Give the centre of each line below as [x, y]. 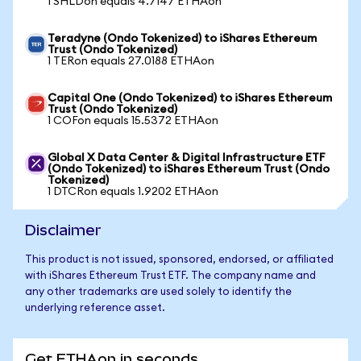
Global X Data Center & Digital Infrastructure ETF [187, 158]
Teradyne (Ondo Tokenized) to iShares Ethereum [182, 39]
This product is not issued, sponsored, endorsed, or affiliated [179, 260]
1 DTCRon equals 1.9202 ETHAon [133, 192]
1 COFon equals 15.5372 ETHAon [133, 121]
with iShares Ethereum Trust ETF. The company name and [170, 276]
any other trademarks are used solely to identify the [158, 292]
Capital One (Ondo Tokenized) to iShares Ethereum [190, 98]
